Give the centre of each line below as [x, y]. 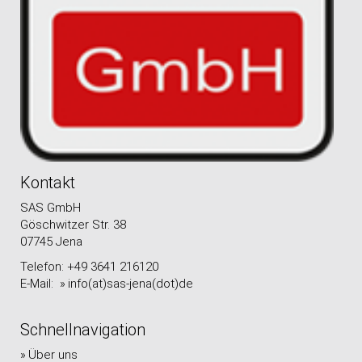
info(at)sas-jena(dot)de [130, 284]
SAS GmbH [51, 208]
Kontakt [48, 183]
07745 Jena [53, 242]
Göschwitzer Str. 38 [73, 225]
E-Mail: [40, 284]
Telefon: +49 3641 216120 [89, 267]
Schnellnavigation [83, 330]
